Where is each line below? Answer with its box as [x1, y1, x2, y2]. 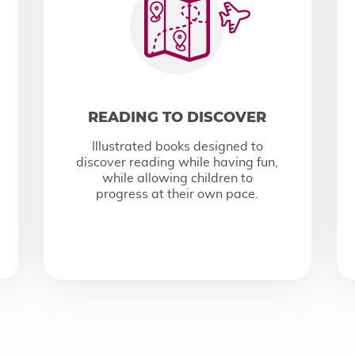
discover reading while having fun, [76, 156, 279, 169]
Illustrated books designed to [91, 140, 263, 153]
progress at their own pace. [96, 188, 259, 200]
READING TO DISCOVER [88, 109, 267, 126]
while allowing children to [101, 172, 253, 185]
